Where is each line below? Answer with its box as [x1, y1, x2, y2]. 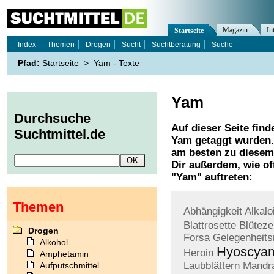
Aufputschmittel [40, 260, 99, 270]
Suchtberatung [152, 40, 201, 49]
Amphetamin [40, 248, 89, 259]
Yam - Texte [94, 58, 139, 68]
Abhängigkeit [183, 206, 242, 217]
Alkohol [40, 237, 68, 247]
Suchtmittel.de [14, 127, 105, 143]
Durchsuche [14, 111, 91, 127]
